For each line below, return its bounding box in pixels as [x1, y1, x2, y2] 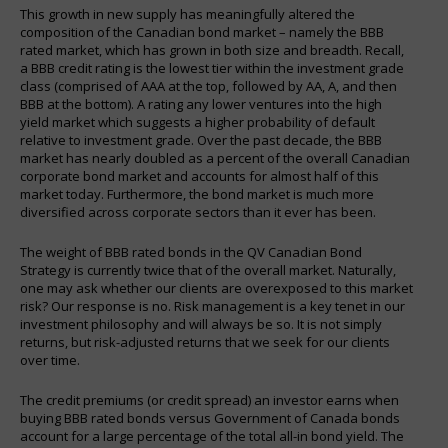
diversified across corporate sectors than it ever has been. [20, 202, 376, 221]
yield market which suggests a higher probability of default [20, 112, 375, 131]
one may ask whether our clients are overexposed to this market [20, 278, 413, 297]
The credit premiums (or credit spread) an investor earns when [20, 390, 399, 409]
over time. [20, 350, 80, 369]
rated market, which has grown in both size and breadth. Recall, [20, 40, 404, 59]
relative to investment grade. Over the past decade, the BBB [20, 130, 382, 149]
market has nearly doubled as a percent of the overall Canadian [20, 148, 410, 167]
